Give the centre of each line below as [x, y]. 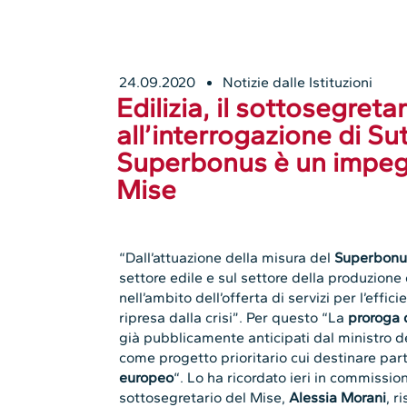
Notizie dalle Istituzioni [298, 83]
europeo [147, 378]
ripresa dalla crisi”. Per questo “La [234, 318]
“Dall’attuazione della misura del [225, 258]
